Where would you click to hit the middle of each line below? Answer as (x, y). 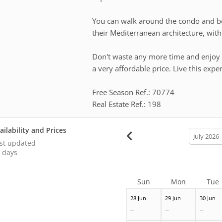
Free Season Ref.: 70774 (134, 92)
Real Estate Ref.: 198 (127, 104)
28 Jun (138, 198)
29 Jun (173, 198)
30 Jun (207, 198)
